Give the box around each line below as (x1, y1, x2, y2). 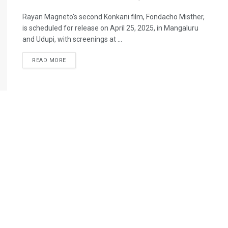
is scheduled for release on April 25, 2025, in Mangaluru (22, 24, 198, 32)
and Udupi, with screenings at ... (22, 35, 122, 43)
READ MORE (32, 57, 66, 64)
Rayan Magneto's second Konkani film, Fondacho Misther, (22, 13, 205, 21)
